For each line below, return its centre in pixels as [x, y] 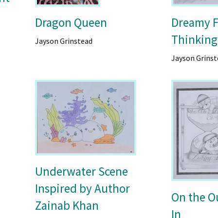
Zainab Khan [67, 205]
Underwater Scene [81, 171]
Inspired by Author [82, 188]
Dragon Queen [71, 22]
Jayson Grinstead [64, 41]
